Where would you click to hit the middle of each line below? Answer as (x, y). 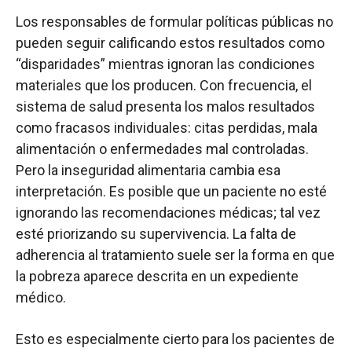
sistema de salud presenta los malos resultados (165, 107)
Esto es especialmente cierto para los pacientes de (175, 339)
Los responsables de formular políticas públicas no (174, 22)
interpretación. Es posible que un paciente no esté (171, 192)
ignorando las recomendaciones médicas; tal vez (168, 213)
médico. (41, 298)
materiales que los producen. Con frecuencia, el (164, 86)
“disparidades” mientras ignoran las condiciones (165, 64)
